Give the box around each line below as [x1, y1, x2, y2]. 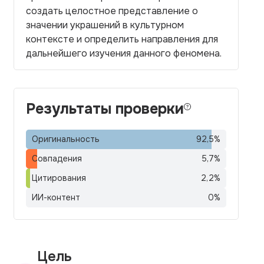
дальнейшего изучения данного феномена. [26, 47, 222, 60]
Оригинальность [32, 134, 100, 144]
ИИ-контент [32, 192, 80, 203]
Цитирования [32, 173, 86, 183]
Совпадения [32, 153, 82, 164]
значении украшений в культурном [26, 19, 184, 31]
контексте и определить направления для [26, 33, 218, 45]
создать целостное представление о [26, 5, 198, 17]
